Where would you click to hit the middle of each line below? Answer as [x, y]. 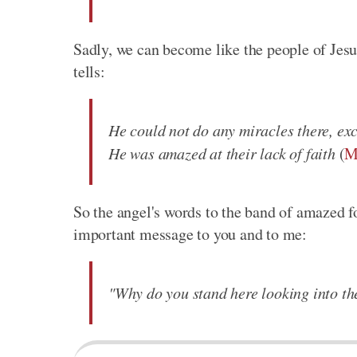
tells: [89, 72]
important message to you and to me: [190, 234]
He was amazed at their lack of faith [222, 153]
